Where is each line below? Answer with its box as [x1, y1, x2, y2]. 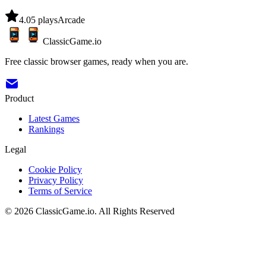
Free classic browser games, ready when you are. [5, 56, 188, 66]
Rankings [28, 123, 64, 134]
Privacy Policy [28, 175, 83, 185]
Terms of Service [28, 185, 92, 196]
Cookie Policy [28, 164, 82, 175]
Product [5, 93, 34, 103]
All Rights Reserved [99, 205, 175, 216]
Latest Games [28, 113, 80, 123]
